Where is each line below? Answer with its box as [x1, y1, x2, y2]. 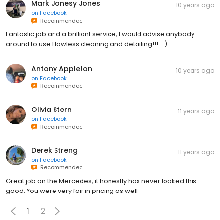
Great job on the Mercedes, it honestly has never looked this [6, 176, 196, 186]
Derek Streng [31, 145, 78, 155]
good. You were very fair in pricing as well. [6, 186, 139, 195]
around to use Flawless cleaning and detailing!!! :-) [6, 39, 167, 49]
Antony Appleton [31, 63, 92, 74]
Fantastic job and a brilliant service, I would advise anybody [6, 29, 194, 39]
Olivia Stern [31, 104, 72, 114]
